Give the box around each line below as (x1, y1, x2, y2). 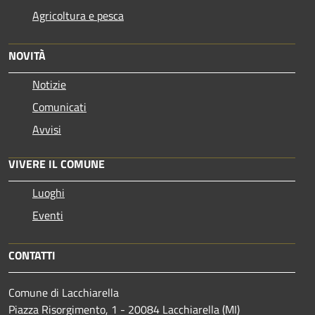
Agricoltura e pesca (32, 6, 124, 24)
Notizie (32, 75, 66, 93)
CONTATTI (8, 246, 56, 264)
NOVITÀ (8, 46, 46, 64)
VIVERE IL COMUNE (8, 155, 105, 172)
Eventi (32, 206, 63, 224)
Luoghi (32, 184, 65, 201)
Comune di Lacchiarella (8, 283, 119, 301)
